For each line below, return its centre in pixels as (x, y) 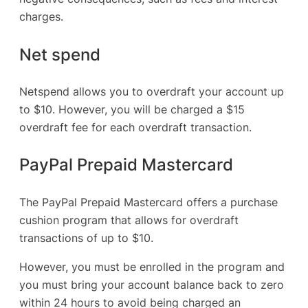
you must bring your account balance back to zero (152, 285)
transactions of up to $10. (86, 238)
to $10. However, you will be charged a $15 (132, 110)
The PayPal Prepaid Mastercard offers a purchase (148, 202)
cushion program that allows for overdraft (129, 220)
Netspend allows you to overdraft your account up (152, 92)
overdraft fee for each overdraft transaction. (135, 128)
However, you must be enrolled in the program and (152, 267)
